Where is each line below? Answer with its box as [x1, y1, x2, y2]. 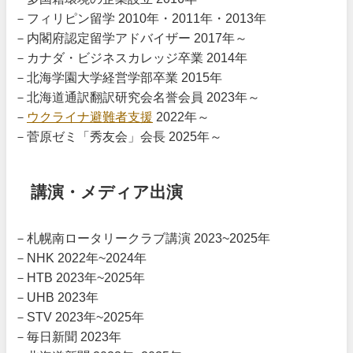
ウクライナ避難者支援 [27, 110, 153, 124]
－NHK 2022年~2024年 [14, 251, 147, 265]
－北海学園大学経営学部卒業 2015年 [14, 71, 222, 84]
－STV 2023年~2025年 [14, 310, 144, 324]
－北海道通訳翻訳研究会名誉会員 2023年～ [14, 91, 260, 104]
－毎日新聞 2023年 [14, 330, 121, 344]
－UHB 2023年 [14, 291, 98, 304]
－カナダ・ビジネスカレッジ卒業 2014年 [14, 51, 247, 65]
